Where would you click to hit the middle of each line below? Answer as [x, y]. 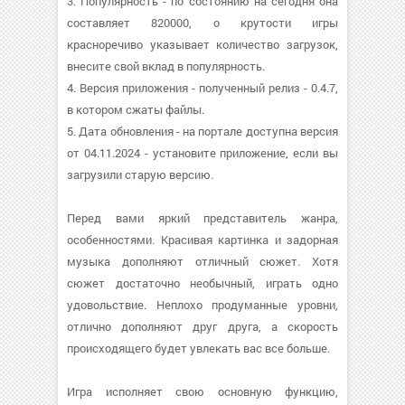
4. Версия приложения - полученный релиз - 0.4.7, [202, 88]
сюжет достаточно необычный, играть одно [202, 283]
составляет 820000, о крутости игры [202, 23]
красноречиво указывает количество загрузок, [202, 44]
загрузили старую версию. [140, 174]
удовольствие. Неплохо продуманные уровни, [202, 305]
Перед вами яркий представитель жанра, [202, 218]
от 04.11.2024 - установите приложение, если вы [202, 153]
